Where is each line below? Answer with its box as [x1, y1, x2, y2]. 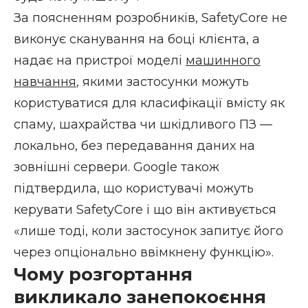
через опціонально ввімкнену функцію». [14, 244, 274, 260]
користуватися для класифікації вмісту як [14, 95, 285, 111]
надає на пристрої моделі [14, 52, 186, 68]
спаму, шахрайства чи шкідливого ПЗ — [14, 116, 272, 132]
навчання [14, 74, 76, 89]
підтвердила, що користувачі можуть [14, 180, 254, 196]
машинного [186, 52, 261, 68]
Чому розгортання [14, 263, 192, 285]
